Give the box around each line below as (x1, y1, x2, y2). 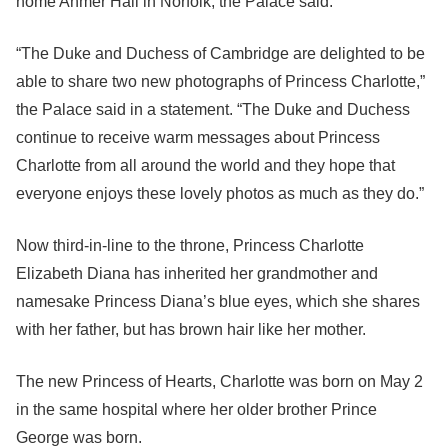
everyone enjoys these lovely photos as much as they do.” (16, 185, 424, 202)
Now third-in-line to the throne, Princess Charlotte (16, 237, 364, 254)
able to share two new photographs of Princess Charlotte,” (16, 73, 425, 90)
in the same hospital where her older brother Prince (16, 401, 377, 418)
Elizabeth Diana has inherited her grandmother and (16, 265, 378, 282)
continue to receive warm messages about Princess (16, 129, 380, 146)
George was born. (16, 429, 142, 446)
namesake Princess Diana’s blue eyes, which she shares (16, 293, 420, 310)
